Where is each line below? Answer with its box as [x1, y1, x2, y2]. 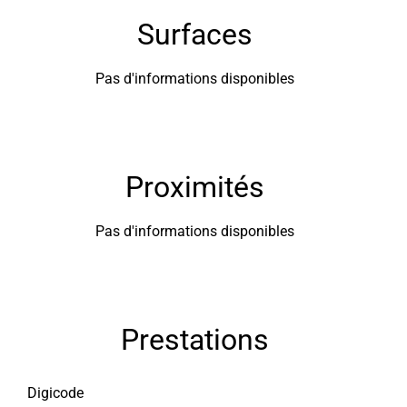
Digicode [27, 384, 84, 402]
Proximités [124, 170, 264, 204]
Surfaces [136, 17, 253, 52]
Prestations [120, 323, 269, 357]
